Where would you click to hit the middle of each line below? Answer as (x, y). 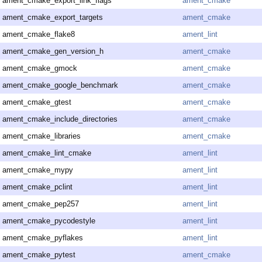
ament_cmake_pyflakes (43, 238)
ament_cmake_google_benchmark (60, 85)
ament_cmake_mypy (38, 170)
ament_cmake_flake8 (39, 35)
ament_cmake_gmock (40, 68)
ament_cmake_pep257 (41, 204)
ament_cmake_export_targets (53, 18)
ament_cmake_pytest (39, 255)
